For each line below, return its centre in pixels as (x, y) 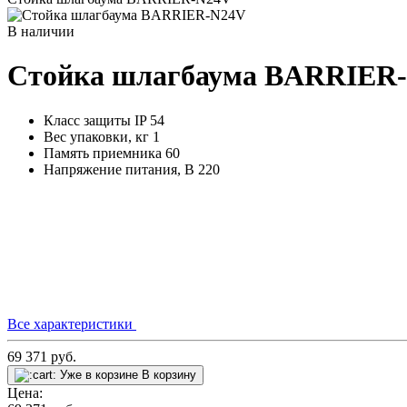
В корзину (169, 374)
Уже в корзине (99, 374)
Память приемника (103, 153)
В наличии (41, 31)
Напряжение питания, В (119, 169)
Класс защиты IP (95, 120)
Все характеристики (72, 323)
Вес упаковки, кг (96, 136)
